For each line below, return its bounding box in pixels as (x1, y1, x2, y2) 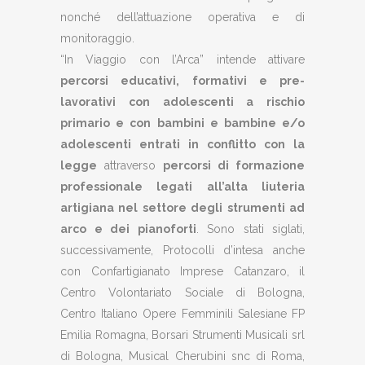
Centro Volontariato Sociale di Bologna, (60, 286, 305, 299)
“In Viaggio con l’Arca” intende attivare (60, 53, 305, 66)
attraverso (97, 159, 163, 172)
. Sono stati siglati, (196, 222, 305, 235)
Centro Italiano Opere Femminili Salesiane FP (60, 307, 305, 320)
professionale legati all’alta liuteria (60, 180, 305, 193)
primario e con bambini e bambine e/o (60, 117, 305, 130)
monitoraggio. (60, 32, 134, 45)
